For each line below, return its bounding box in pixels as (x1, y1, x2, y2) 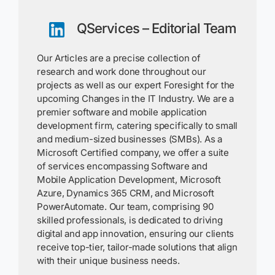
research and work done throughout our (37, 65, 206, 77)
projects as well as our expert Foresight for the (37, 79, 235, 91)
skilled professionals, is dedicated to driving (37, 214, 223, 226)
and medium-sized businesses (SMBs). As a (37, 133, 222, 145)
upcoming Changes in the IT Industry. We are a (37, 92, 234, 104)
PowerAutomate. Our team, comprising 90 (37, 200, 214, 212)
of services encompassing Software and (37, 160, 207, 172)
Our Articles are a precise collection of (37, 52, 201, 64)
